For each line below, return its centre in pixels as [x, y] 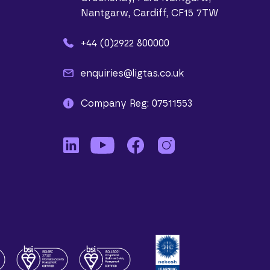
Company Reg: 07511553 [136, 104]
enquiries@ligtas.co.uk [132, 74]
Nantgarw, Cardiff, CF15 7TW [149, 13]
